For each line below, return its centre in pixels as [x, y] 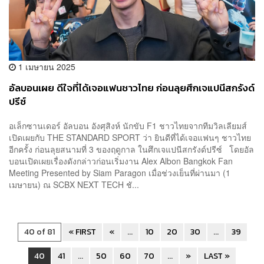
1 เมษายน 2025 [46, 66]
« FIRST [82, 232]
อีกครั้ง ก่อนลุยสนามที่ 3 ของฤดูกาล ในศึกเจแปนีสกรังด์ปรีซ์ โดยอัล [131, 149]
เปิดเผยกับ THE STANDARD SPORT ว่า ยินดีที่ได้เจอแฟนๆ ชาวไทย [130, 138]
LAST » [217, 256]
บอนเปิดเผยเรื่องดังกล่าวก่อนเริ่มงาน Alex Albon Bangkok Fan [121, 161]
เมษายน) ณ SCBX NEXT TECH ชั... [74, 185]
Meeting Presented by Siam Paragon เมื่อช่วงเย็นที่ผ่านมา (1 [120, 173]
